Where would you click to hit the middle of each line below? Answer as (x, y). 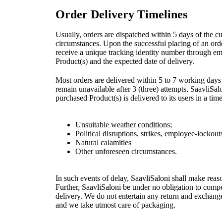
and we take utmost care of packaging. (115, 205)
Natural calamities (103, 142)
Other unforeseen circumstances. (126, 151)
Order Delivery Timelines (121, 14)
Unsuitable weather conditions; (124, 124)
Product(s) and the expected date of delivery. (125, 61)
